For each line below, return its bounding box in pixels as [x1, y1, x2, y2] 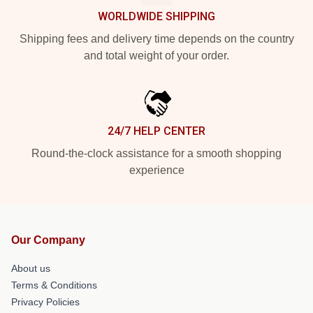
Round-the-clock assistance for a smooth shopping [31, 147, 282, 159]
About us [11, 262, 50, 274]
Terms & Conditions [11, 279, 97, 291]
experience [129, 163, 184, 176]
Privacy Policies [11, 296, 80, 307]
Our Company [11, 233, 85, 246]
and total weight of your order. [84, 49, 229, 61]
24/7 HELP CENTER [108, 124, 205, 138]
